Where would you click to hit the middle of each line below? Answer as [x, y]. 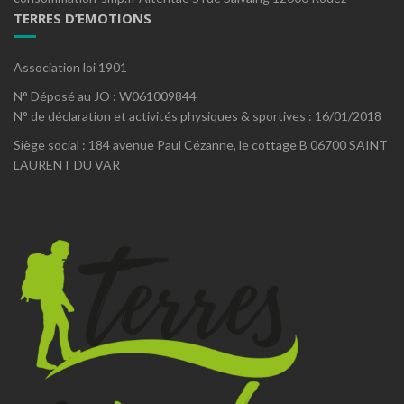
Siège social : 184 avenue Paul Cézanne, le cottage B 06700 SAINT [201, 145]
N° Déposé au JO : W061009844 [105, 96]
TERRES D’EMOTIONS [83, 18]
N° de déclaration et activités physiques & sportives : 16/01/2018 [197, 116]
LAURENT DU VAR [67, 165]
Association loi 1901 [70, 68]
